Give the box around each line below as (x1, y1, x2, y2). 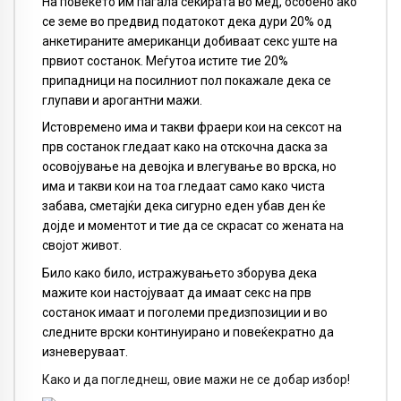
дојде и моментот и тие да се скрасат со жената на (42, 218, 344, 234)
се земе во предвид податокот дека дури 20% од (42, 13, 332, 29)
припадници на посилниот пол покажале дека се (42, 73, 331, 88)
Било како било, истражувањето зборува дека (42, 266, 317, 281)
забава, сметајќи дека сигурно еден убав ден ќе (42, 199, 326, 214)
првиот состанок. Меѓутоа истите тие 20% (42, 53, 288, 68)
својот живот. (42, 238, 122, 253)
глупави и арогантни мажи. (42, 92, 202, 107)
